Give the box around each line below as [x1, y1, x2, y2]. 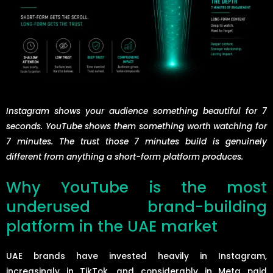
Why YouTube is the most [6, 176, 267, 198]
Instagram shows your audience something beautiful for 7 [6, 105, 267, 117]
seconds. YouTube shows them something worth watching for [6, 120, 267, 132]
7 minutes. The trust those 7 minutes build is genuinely [6, 135, 267, 147]
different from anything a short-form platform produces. [6, 151, 243, 163]
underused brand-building [6, 196, 267, 218]
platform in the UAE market [6, 215, 218, 237]
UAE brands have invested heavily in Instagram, [6, 250, 267, 262]
